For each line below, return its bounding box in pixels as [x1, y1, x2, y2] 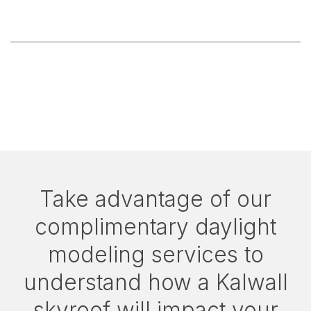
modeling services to [47, 240, 264, 268]
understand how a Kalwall [23, 268, 288, 296]
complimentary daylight [35, 212, 276, 240]
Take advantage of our [40, 185, 271, 212]
